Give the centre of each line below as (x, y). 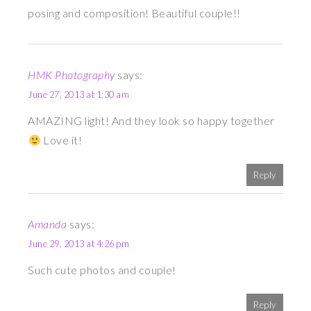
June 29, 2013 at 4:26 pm (78, 244)
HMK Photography (72, 75)
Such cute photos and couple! (102, 270)
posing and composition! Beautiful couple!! (134, 13)
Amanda (48, 224)
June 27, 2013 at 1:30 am (78, 95)
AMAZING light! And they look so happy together (151, 121)
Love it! (61, 140)
